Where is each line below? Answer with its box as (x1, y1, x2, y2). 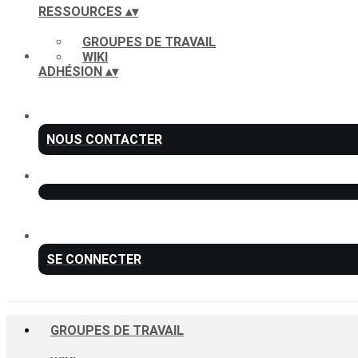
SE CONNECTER (46, 252, 141, 267)
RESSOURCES (38, 4, 125, 19)
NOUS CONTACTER (46, 132, 162, 147)
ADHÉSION (38, 64, 105, 79)
